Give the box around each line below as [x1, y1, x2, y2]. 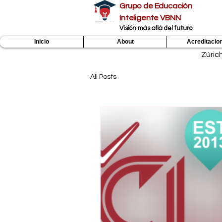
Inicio [34, 38, 49, 45]
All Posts [90, 73, 116, 80]
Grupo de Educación [119, 2, 193, 10]
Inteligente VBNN [119, 14, 181, 22]
